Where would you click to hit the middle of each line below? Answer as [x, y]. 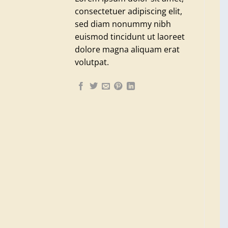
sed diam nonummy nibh [123, 24]
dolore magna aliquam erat [127, 49]
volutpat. [92, 62]
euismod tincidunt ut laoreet [130, 37]
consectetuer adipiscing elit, [129, 11]
